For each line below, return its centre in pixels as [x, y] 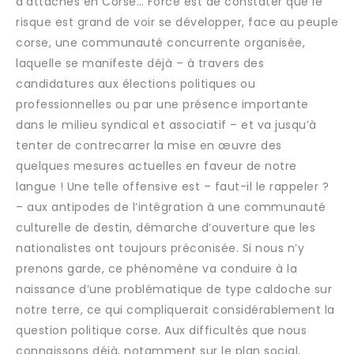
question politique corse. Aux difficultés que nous [161, 330]
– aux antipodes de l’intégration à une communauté [171, 207]
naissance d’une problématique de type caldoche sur [174, 289]
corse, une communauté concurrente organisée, [160, 43]
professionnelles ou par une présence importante [162, 104]
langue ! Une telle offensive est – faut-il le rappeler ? [172, 186]
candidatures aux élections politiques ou [136, 84]
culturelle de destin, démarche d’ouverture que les [166, 228]
